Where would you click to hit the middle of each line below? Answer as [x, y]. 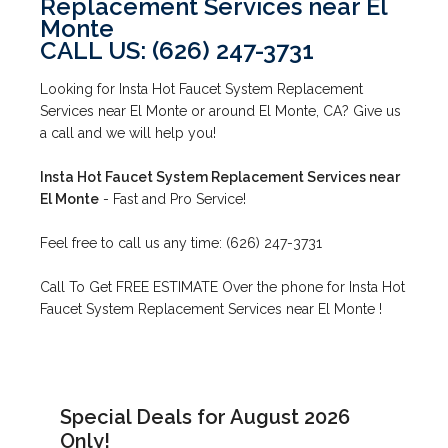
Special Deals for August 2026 [205, 417]
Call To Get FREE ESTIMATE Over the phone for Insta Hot [223, 287]
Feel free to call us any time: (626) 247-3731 [181, 243]
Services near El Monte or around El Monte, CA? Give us [221, 111]
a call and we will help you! [128, 133]
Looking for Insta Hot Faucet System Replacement [202, 89]
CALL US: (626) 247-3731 [177, 50]
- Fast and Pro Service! [173, 199]
